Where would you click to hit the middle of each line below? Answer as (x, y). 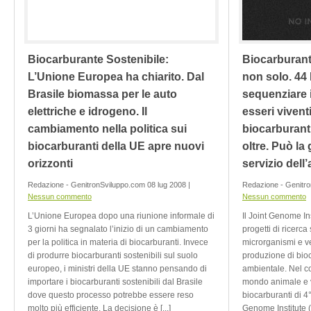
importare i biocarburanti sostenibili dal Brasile (115, 282)
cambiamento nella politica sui (107, 129)
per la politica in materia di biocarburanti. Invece (118, 242)
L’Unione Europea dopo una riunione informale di (121, 216)
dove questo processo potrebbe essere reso (111, 295)
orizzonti (50, 163)
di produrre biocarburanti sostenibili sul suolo (113, 255)
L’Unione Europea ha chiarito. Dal (116, 77)
